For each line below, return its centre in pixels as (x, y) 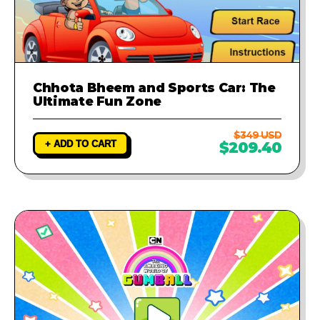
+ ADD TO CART (81, 144)
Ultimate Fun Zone (97, 101)
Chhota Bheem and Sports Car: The (154, 87)
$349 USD (257, 135)
